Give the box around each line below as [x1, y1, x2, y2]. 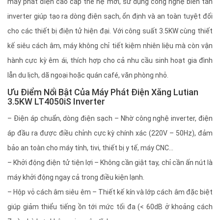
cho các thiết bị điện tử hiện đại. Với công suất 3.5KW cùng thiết [7, 27, 213, 35]
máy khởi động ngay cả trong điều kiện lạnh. [7, 173, 144, 182]
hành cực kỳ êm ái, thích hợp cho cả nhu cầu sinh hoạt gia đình [7, 56, 213, 65]
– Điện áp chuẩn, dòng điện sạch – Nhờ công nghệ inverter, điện [7, 114, 213, 123]
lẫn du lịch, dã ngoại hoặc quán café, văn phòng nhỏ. [7, 71, 168, 80]
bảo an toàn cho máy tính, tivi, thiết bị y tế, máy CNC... [7, 144, 173, 152]
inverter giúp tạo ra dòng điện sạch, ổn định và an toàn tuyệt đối [7, 12, 213, 21]
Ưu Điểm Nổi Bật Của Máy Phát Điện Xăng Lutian [7, 87, 198, 98]
